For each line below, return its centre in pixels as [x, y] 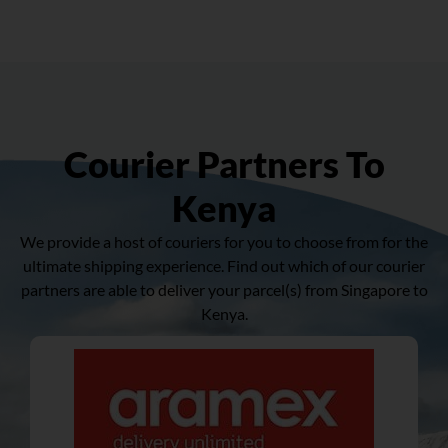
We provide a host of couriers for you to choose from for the [224, 241]
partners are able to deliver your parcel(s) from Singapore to [224, 289]
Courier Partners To [224, 163]
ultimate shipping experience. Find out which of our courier [224, 265]
